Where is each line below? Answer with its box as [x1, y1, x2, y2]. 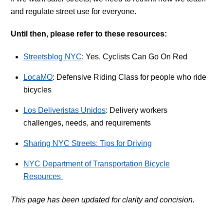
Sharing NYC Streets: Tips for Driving [23, 139, 152, 148]
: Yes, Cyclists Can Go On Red [82, 53, 187, 61]
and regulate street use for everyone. [11, 7, 137, 16]
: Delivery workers [106, 106, 167, 115]
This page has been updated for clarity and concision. [11, 196, 195, 204]
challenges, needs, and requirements [23, 119, 151, 127]
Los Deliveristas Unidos [23, 106, 106, 115]
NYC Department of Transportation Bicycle [23, 160, 170, 168]
